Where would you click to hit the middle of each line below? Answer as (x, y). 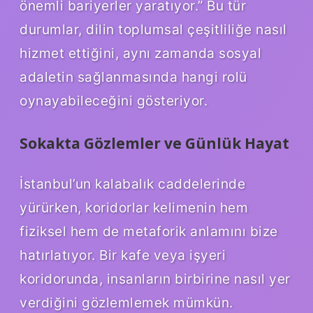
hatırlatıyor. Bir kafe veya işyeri (123, 255)
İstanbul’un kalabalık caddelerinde (132, 184)
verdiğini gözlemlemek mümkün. (126, 303)
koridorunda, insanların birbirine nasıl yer (155, 279)
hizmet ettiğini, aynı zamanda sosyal (140, 53)
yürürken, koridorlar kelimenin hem (134, 208)
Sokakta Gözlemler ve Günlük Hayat (154, 144)
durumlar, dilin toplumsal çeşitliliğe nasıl (153, 30)
